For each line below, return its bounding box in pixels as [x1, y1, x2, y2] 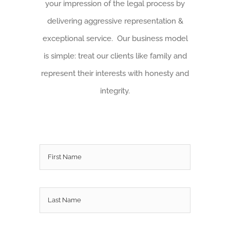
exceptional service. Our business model [42, 33, 188, 43]
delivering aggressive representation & [47, 16, 183, 26]
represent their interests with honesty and [41, 68, 189, 78]
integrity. [100, 86, 130, 95]
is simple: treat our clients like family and [43, 51, 187, 61]
